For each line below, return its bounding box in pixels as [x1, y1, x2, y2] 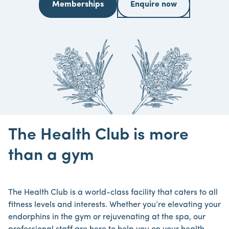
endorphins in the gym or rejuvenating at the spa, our [8, 213, 205, 221]
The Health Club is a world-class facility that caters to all [8, 189, 218, 197]
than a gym [8, 148, 94, 164]
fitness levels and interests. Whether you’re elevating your [8, 201, 221, 209]
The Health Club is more [8, 127, 189, 144]
